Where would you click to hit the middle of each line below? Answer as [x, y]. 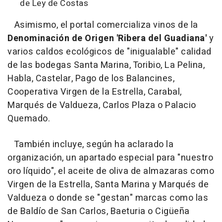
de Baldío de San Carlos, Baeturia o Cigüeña [99, 211]
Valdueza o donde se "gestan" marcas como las [108, 198]
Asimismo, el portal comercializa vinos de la [103, 25]
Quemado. [29, 119]
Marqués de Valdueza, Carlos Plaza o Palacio [102, 105]
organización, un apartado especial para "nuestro [110, 158]
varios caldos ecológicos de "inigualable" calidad [110, 52]
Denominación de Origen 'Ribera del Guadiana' [107, 38]
